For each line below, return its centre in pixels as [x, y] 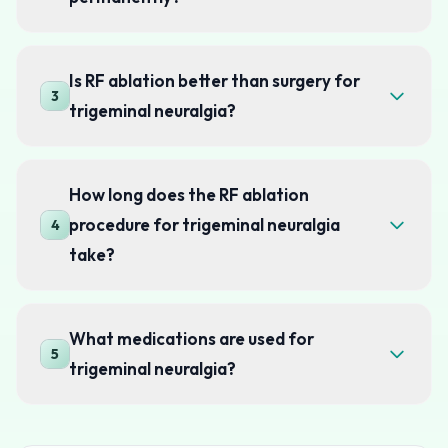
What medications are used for [191, 338]
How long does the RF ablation [189, 194]
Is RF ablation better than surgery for [214, 80]
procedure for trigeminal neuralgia [204, 224]
